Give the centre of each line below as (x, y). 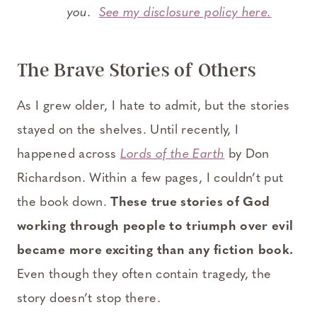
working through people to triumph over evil (155, 226)
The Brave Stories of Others (137, 70)
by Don (247, 154)
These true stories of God (190, 202)
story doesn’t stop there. (89, 299)
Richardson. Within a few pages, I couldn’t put (150, 178)
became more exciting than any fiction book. (155, 250)
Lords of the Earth (172, 154)
